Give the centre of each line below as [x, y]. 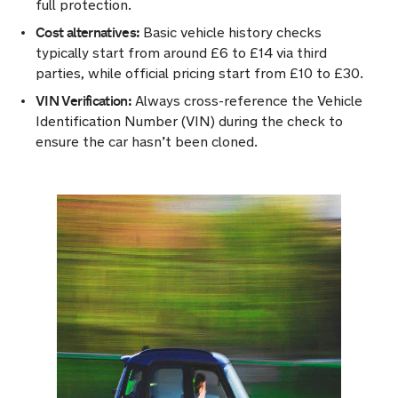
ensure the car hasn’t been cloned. [147, 142]
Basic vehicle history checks [231, 32]
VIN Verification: [84, 101]
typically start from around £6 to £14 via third [181, 53]
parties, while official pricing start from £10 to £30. [199, 73]
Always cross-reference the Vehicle [247, 101]
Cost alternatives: [88, 32]
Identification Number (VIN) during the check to [189, 121]
